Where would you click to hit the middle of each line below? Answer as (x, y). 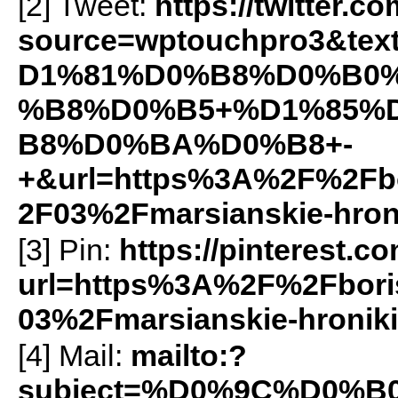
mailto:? (188, 356)
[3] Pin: (68, 250)
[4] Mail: (74, 356)
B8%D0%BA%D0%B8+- (185, 144)
